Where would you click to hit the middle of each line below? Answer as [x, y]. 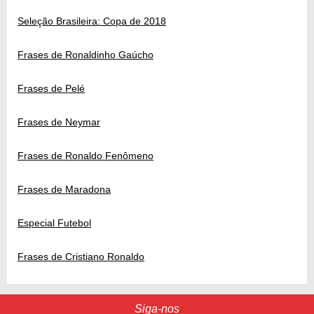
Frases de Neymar [59, 122]
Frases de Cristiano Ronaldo [81, 256]
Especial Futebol [54, 223]
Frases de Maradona [64, 189]
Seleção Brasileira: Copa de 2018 [92, 21]
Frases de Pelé [51, 88]
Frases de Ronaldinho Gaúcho [86, 54]
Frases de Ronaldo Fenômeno [86, 155]
